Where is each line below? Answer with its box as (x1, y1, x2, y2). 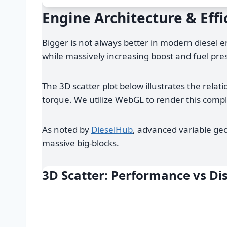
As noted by (42, 124, 91, 136)
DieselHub (91, 124, 133, 136)
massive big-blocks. (42, 137, 119, 149)
